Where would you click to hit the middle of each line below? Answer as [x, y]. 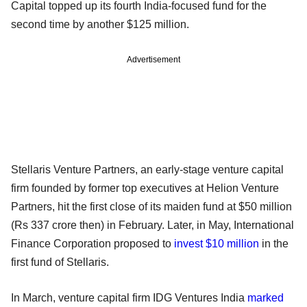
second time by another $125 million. [100, 24]
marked [266, 297]
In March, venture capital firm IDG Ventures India [129, 297]
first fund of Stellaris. [60, 262]
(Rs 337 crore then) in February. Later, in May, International [152, 225]
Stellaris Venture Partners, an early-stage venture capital [147, 169]
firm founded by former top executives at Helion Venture [145, 188]
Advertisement [153, 59]
